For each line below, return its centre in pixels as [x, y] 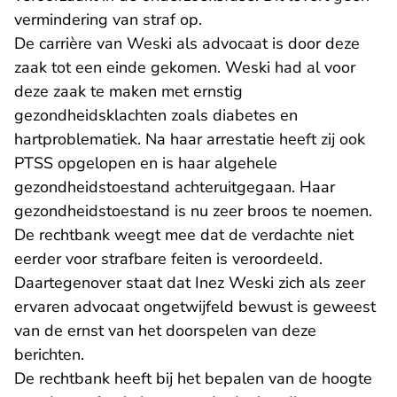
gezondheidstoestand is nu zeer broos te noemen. [193, 211]
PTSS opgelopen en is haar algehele [146, 163]
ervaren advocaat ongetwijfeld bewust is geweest [195, 307]
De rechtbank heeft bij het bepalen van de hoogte [193, 378]
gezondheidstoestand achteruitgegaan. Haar [175, 187]
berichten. [49, 354]
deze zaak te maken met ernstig [128, 91]
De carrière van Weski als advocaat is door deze [187, 43]
